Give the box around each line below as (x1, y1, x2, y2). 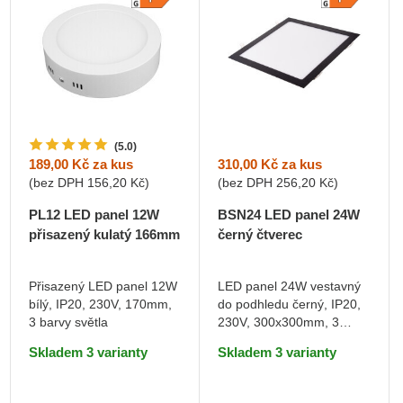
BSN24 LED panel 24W (218, 206, 361, 222)
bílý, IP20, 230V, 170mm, (28, 297, 172, 312)
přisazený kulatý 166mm (28, 227, 180, 243)
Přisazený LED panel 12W (28, 279, 177, 294)
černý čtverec (218, 226, 303, 242)
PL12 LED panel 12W (28, 207, 159, 223)
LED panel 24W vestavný (218, 278, 362, 293)
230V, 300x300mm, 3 (218, 314, 340, 329)
